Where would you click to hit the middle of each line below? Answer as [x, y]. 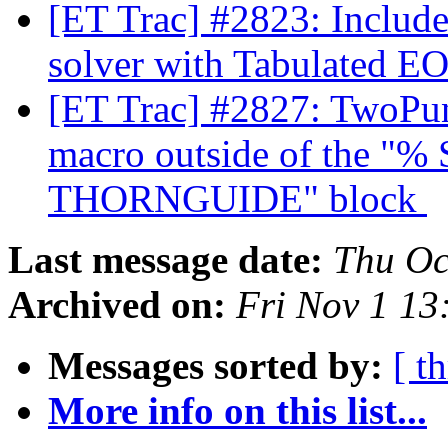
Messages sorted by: [215, 366]
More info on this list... [237, 411]
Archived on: [117, 305]
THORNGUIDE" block [237, 199]
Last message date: [165, 260]
